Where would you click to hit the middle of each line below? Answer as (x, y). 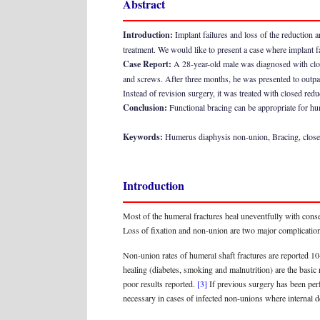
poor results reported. (160, 284)
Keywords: (144, 137)
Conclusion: (145, 107)
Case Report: (147, 64)
